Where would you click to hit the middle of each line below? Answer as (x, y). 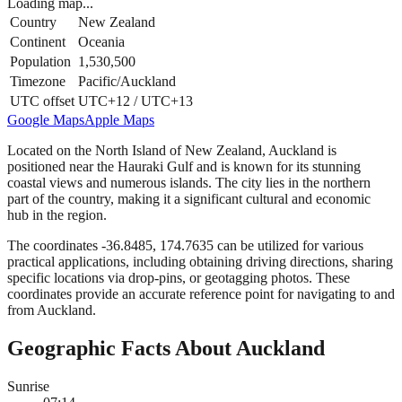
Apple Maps (119, 119)
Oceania (101, 41)
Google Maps (46, 119)
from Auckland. (52, 310)
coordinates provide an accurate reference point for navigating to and (201, 293)
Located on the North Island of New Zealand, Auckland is (172, 150)
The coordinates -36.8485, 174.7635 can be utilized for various (185, 245)
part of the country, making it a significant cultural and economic (189, 198)
